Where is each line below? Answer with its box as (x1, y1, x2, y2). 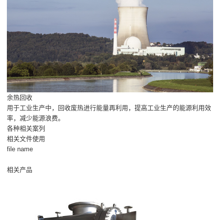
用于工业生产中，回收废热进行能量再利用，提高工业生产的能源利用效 (7, 104, 212, 112)
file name (7, 145, 33, 153)
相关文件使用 (7, 135, 46, 143)
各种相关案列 (7, 125, 46, 133)
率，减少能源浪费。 (7, 114, 65, 122)
